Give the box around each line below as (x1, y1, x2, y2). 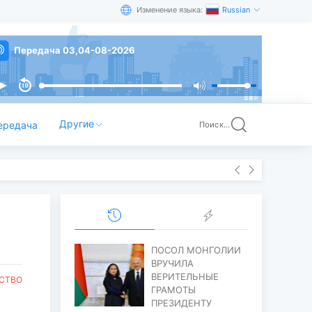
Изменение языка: (136, 5, 203, 15)
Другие (58, 118, 95, 130)
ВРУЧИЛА (150, 258, 194, 270)
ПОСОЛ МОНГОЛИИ (150, 244, 241, 256)
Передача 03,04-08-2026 (13, 44, 135, 56)
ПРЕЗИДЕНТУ (150, 297, 212, 309)
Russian (221, 5, 252, 15)
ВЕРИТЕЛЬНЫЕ (150, 271, 219, 283)
